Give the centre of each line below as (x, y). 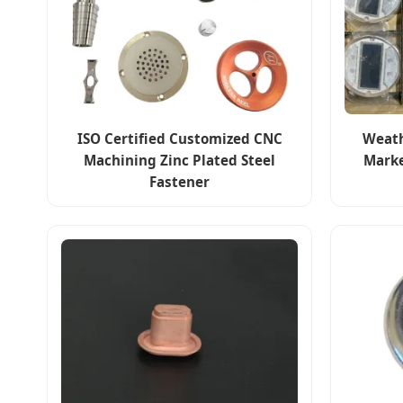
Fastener (179, 182)
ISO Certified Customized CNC (179, 139)
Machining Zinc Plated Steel (179, 161)
